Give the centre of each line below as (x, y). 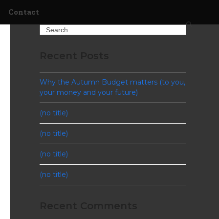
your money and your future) (88, 92)
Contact (24, 12)
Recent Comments (88, 206)
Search (51, 29)
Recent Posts (74, 56)
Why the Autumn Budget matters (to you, (112, 82)
